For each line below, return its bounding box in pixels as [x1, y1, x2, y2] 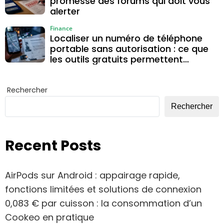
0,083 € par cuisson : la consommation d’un [5, 196, 202, 209]
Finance [50, 24, 72, 33]
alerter [50, 5, 80, 18]
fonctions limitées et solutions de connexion [5, 182, 201, 195]
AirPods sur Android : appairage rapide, [5, 168, 180, 181]
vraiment [50, 63, 90, 76]
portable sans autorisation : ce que [50, 42, 208, 55]
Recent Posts [5, 135, 101, 156]
